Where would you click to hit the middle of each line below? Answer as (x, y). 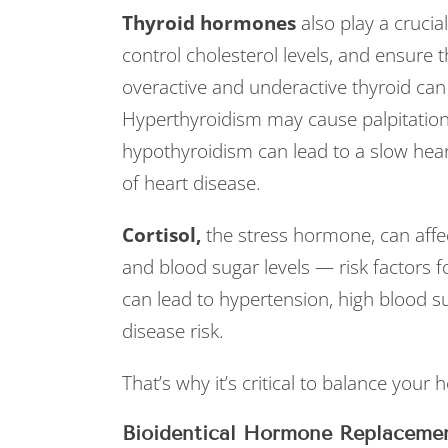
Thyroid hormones (211, 23)
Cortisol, (164, 235)
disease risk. (173, 331)
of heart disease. (191, 183)
